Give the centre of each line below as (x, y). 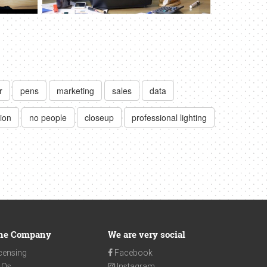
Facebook (133, 253)
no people (48, 117)
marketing (75, 90)
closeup (99, 117)
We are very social (147, 235)
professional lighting (169, 117)
